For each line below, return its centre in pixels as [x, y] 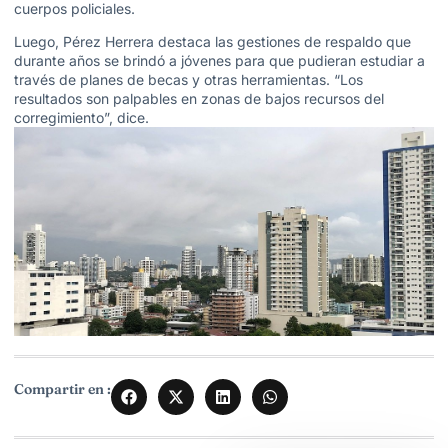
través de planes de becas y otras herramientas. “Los [188, 79]
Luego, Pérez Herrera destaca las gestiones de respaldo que [212, 41]
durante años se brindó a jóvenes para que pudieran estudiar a [219, 60]
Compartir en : [62, 388]
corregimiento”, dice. [81, 117]
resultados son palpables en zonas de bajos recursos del [199, 98]
